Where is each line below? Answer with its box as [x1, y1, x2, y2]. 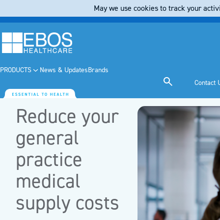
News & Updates [39, 65, 88, 75]
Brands [87, 65, 109, 75]
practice [16, 147, 82, 172]
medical [16, 168, 81, 194]
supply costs [16, 190, 119, 216]
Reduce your [16, 104, 119, 129]
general [16, 125, 79, 151]
